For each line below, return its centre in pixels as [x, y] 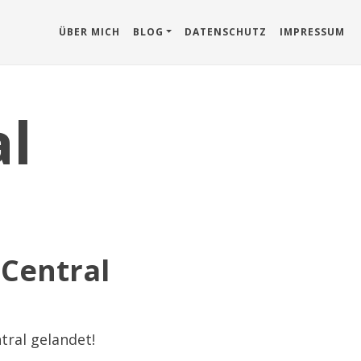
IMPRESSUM [312, 32]
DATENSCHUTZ [226, 32]
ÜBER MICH [89, 32]
